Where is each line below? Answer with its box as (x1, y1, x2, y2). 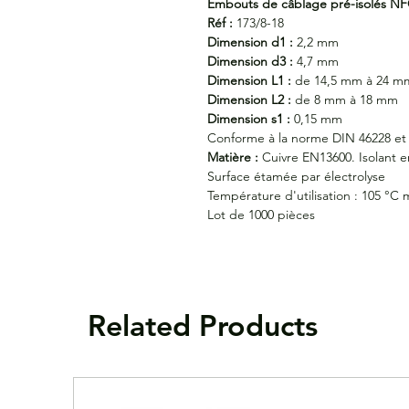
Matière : (207, 148, 258, 165)
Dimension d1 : (207, 33, 293, 50)
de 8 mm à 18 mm (291, 90, 398, 108)
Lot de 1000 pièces (207, 205, 315, 223)
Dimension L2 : (207, 90, 291, 108)
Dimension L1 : (207, 71, 291, 89)
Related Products (88, 306, 318, 343)
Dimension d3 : (207, 52, 293, 69)
